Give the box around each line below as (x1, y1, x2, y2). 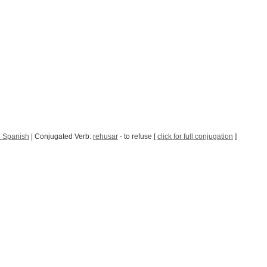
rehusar (93, 132, 118, 141)
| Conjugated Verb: (29, 132, 93, 141)
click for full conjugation (157, 132, 233, 141)
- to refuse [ (118, 132, 157, 141)
